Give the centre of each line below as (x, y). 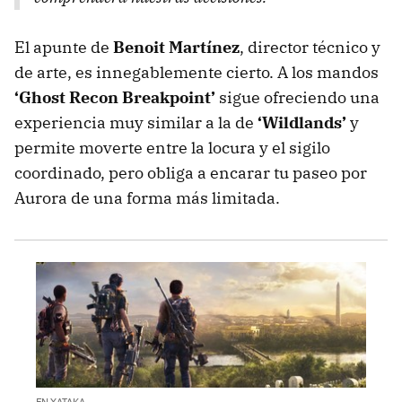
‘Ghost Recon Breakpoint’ (115, 97)
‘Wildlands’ (302, 122)
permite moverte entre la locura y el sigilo (172, 147)
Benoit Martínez (176, 47)
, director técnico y (310, 47)
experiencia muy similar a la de (136, 122)
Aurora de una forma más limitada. (147, 197)
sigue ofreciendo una (297, 97)
